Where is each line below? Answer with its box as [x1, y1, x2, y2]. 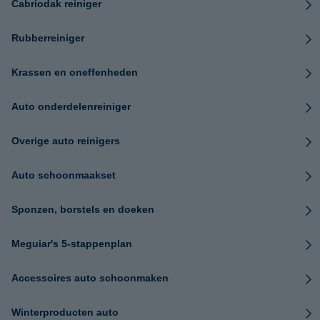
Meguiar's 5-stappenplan [11, 238, 132, 249]
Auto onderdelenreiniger [11, 101, 131, 112]
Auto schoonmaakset [11, 169, 116, 181]
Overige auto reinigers [11, 135, 120, 146]
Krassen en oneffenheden [11, 66, 138, 78]
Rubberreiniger [11, 32, 84, 44]
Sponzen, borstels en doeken [11, 204, 154, 215]
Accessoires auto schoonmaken [11, 272, 169, 284]
